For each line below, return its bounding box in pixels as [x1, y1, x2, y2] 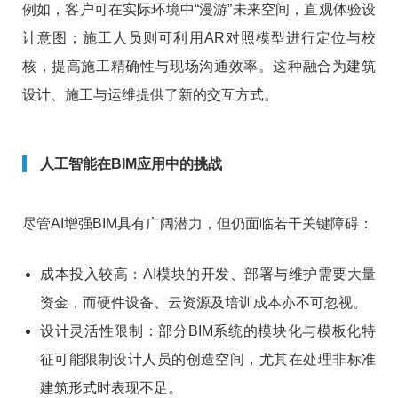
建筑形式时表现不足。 [40, 380, 182, 396]
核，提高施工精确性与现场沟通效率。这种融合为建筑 [22, 59, 376, 75]
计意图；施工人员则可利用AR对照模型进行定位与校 [22, 30, 376, 46]
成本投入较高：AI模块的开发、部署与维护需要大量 [40, 267, 376, 283]
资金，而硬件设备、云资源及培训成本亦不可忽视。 [40, 295, 367, 311]
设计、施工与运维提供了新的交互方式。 [22, 87, 278, 103]
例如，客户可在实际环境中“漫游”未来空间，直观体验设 [22, 2, 376, 18]
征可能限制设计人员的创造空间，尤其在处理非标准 [40, 352, 376, 368]
